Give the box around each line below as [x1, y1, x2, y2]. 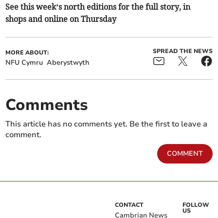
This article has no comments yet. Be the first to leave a [5, 119, 208, 130]
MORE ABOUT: [5, 49, 49, 57]
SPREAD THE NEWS [152, 47, 213, 55]
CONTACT [115, 201, 144, 209]
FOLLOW [182, 201, 210, 209]
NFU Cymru [5, 58, 43, 68]
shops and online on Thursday [5, 14, 117, 24]
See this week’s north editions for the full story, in [5, 2, 191, 12]
